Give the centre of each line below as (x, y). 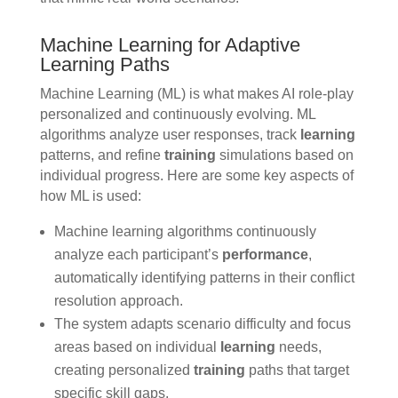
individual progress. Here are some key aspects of (196, 176)
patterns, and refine (102, 155)
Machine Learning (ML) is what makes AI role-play (196, 94)
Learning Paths (104, 65)
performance (265, 255)
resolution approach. (118, 301)
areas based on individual (137, 347)
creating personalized (123, 370)
